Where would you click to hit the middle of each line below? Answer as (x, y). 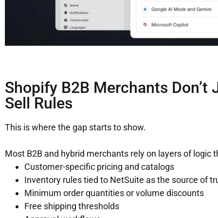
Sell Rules (39, 103)
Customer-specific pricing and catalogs (99, 167)
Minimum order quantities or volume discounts (114, 193)
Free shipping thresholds (72, 206)
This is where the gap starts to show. (75, 127)
